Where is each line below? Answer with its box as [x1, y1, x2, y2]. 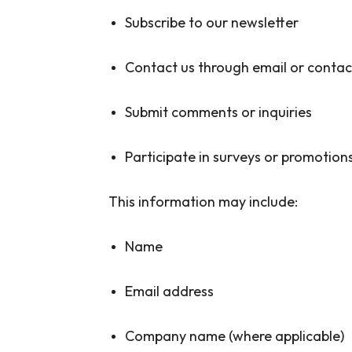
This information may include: [108, 192, 298, 211]
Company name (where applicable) [125, 326, 344, 345]
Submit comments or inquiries [125, 102, 312, 121]
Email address [125, 281, 214, 300]
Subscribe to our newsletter [125, 13, 299, 31]
